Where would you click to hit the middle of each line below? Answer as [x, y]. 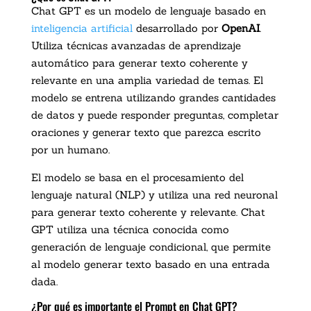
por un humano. [70, 150]
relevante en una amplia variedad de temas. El [147, 81]
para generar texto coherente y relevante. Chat [148, 212]
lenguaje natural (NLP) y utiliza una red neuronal [154, 195]
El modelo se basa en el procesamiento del [137, 178]
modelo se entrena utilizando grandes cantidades [153, 98]
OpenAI [240, 28]
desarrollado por [177, 28]
